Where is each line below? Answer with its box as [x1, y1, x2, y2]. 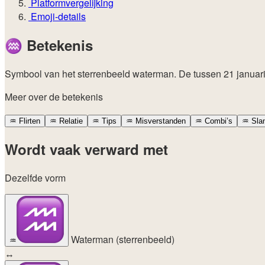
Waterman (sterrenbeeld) [69, 232, 174, 246]
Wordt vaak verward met [5, 138, 168, 159]
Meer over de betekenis [5, 89, 103, 104]
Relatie [57, 116, 83, 125]
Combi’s [202, 116, 232, 125]
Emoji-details [28, 9, 86, 23]
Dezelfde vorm [5, 170, 66, 185]
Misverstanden [133, 116, 186, 125]
